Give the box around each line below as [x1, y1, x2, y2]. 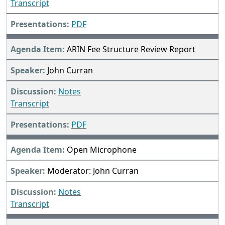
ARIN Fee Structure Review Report [67, 44, 195, 55]
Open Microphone [67, 144, 137, 156]
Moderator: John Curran [47, 165, 139, 177]
